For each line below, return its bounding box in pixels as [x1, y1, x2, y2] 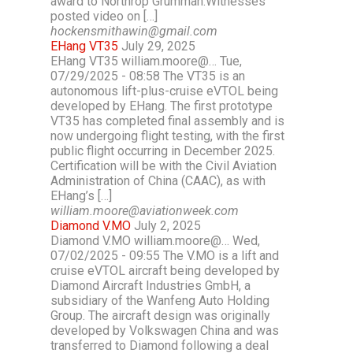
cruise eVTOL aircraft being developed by [50, 263, 280, 278]
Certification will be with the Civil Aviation [50, 158, 277, 173]
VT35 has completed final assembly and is [50, 113, 284, 128]
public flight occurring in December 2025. [50, 143, 275, 158]
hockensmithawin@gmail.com [50, 24, 217, 39]
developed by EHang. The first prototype [50, 98, 273, 113]
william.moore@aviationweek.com [50, 203, 239, 218]
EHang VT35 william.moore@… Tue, [50, 54, 242, 69]
